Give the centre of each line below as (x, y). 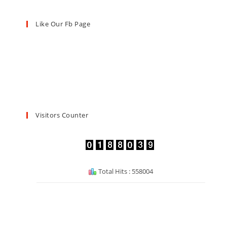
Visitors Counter (62, 115)
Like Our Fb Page (63, 24)
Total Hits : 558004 (125, 171)
